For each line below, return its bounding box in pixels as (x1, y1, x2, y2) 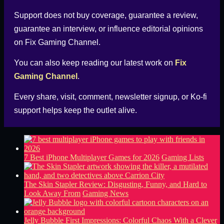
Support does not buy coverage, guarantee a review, (14, 10, 198, 19)
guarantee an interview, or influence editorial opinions (14, 24, 203, 33)
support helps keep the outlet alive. (14, 105, 137, 114)
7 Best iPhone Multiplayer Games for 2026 (24, 152, 159, 161)
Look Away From (24, 188, 80, 197)
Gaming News (82, 188, 128, 197)
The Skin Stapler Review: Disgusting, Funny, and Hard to (24, 179, 207, 188)
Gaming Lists (161, 152, 204, 161)
